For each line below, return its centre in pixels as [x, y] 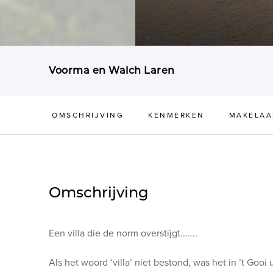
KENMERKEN [176, 115]
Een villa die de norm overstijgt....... [123, 234]
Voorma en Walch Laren [112, 71]
